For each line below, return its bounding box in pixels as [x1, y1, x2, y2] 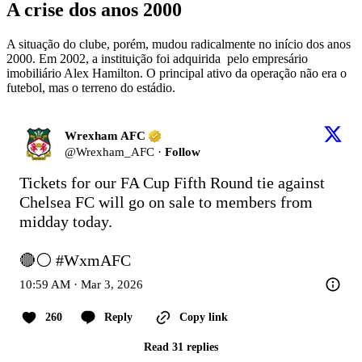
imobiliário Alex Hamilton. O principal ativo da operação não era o [6, 66, 347, 81]
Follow [165, 145, 200, 159]
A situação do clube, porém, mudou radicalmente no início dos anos [6, 37, 351, 52]
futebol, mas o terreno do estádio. [6, 81, 175, 95]
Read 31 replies [144, 341, 218, 354]
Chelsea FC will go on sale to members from [19, 193, 313, 212]
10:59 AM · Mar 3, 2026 [19, 278, 143, 292]
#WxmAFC [56, 251, 131, 270]
